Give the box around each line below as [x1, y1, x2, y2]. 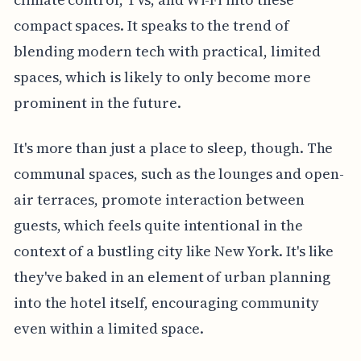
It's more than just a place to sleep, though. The [13, 137, 334, 158]
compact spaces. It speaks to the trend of [13, 15, 289, 35]
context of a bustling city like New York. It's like [13, 240, 334, 261]
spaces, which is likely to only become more [13, 66, 311, 87]
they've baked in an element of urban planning [13, 266, 330, 287]
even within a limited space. [13, 317, 204, 338]
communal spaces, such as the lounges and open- [13, 163, 344, 184]
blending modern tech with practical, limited [13, 40, 321, 61]
